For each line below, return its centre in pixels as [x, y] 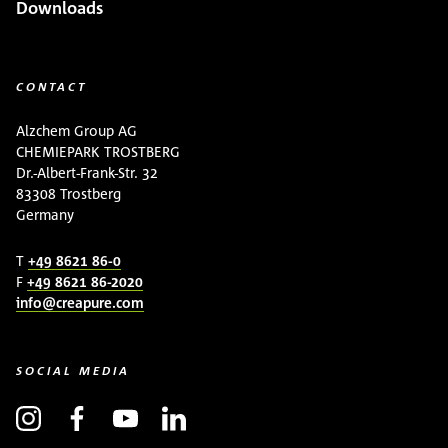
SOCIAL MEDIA [73, 370]
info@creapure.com [80, 302]
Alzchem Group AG [76, 131]
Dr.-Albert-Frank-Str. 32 [87, 173]
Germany [45, 215]
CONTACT [51, 87]
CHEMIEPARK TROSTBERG [98, 152]
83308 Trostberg [68, 194]
